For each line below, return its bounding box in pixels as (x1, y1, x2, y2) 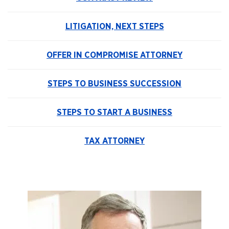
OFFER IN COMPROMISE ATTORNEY (47, 51, 182, 60)
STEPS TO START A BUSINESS (57, 108, 172, 117)
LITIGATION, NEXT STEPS (65, 22, 164, 31)
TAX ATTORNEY (84, 136, 145, 146)
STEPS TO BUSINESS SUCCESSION (48, 79, 181, 88)
